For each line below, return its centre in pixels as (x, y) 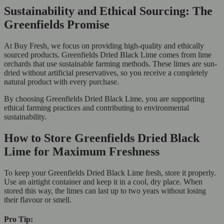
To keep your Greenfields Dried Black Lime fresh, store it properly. (110, 173)
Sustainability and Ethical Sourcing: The (108, 11)
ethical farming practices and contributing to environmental (96, 108)
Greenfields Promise (57, 25)
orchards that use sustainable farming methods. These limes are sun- (110, 64)
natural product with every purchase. (61, 82)
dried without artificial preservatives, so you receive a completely (106, 73)
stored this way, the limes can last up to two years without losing (105, 191)
